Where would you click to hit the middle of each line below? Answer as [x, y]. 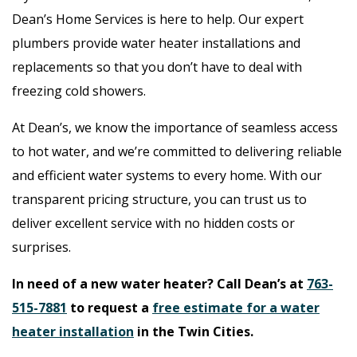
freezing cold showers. [79, 90]
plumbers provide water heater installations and [156, 43]
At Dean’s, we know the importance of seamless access [175, 127]
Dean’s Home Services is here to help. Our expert [158, 19]
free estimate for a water [236, 307]
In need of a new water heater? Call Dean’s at [159, 283]
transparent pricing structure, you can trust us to [159, 199]
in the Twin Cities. [194, 331]
